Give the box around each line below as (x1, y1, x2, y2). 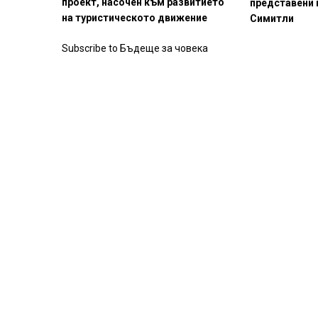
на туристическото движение (62, 12, 207, 24)
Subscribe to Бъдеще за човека (62, 43, 208, 55)
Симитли (250, 13, 295, 25)
